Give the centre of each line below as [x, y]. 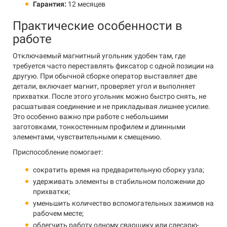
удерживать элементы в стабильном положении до [119, 181]
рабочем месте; [58, 213]
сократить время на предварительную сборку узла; [119, 170]
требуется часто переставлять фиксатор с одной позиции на [113, 66]
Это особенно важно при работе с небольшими [90, 117]
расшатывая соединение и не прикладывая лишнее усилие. [111, 106]
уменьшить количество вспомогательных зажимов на [123, 203]
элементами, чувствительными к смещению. [87, 137]
